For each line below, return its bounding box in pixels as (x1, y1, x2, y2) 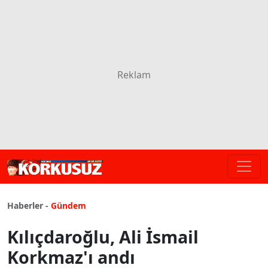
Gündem (51, 199, 86, 211)
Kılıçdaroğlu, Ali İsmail (7, 224, 199, 248)
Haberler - (7, 199, 48, 211)
